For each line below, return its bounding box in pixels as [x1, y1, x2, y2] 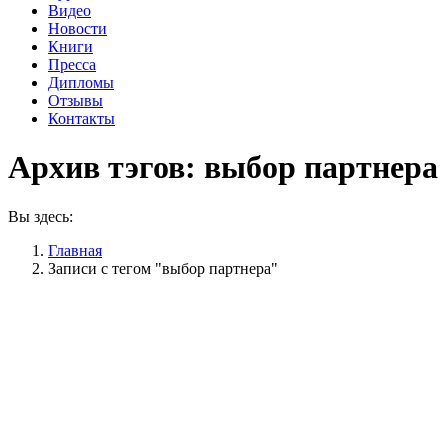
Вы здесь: [8, 207, 73, 225]
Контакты [48, 110, 115, 127]
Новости [48, 20, 107, 37]
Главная [48, 241, 102, 259]
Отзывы [48, 92, 103, 109]
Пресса [48, 56, 96, 73]
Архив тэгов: [8, 149, 204, 186]
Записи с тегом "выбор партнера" [48, 259, 278, 277]
